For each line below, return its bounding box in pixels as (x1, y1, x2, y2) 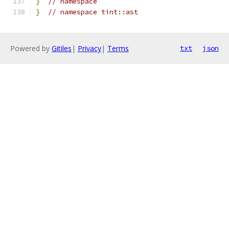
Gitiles (52, 43, 72, 53)
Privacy (78, 43, 101, 53)
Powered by (10, 43, 52, 53)
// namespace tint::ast (48, 8, 138, 16)
